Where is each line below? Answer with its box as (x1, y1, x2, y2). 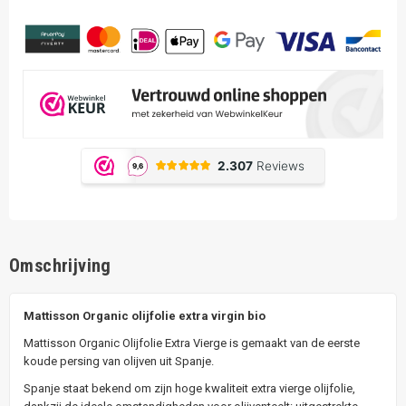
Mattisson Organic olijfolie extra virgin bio (24, 308, 266, 323)
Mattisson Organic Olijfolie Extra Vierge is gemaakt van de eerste (24, 335, 360, 350)
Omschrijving (9, 254, 111, 276)
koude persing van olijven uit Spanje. (24, 353, 214, 368)
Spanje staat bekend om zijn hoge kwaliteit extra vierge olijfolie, (24, 381, 355, 395)
